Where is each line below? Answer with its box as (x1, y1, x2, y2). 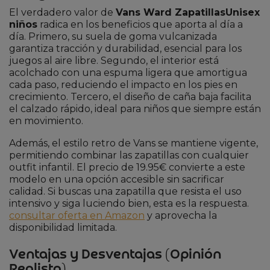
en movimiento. (9, 115, 83, 127)
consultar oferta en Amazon (9, 209, 145, 221)
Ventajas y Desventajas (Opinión (9, 247, 221, 262)
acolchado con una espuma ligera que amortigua (9, 66, 247, 78)
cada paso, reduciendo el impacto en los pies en (9, 78, 237, 90)
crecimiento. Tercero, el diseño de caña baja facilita (9, 90, 251, 102)
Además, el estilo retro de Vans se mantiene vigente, (9, 137, 258, 149)
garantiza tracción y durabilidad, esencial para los (9, 42, 242, 54)
